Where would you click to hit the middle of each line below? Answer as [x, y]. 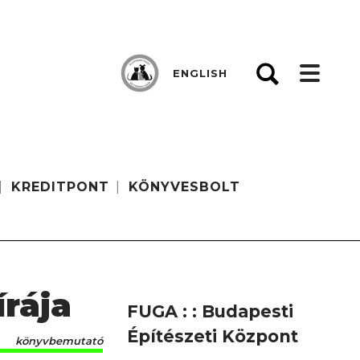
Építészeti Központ [213, 337]
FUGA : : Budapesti [210, 312]
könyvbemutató [59, 341]
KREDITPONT [61, 187]
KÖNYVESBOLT [185, 187]
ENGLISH [200, 73]
